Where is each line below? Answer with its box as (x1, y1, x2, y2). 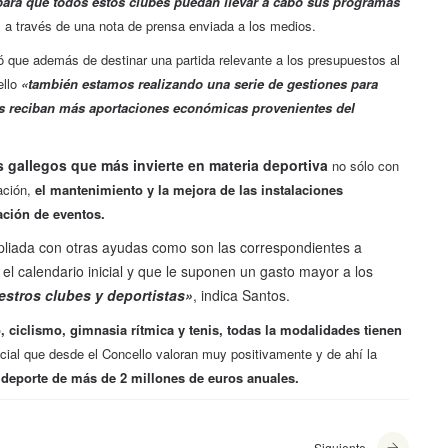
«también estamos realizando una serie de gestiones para (21, 74, 378, 94)
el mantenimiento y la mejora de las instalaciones (35, 180, 343, 200)
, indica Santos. (193, 285, 290, 306)
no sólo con (328, 156, 399, 176)
